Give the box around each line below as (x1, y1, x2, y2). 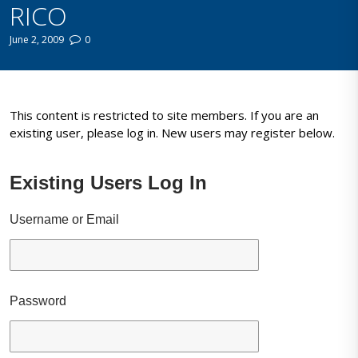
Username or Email (10, 213, 120, 227)
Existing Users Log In (10, 172, 208, 194)
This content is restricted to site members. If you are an (10, 107, 320, 124)
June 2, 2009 (10, 32, 65, 46)
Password (10, 294, 67, 308)
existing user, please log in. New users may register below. (10, 125, 336, 141)
